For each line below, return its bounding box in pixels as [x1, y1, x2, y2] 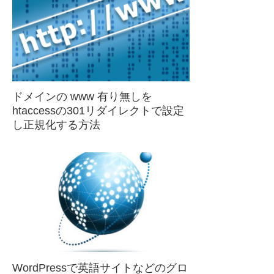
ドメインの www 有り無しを [12, 91, 152, 103]
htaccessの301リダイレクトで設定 [12, 105, 184, 117]
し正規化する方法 [12, 119, 100, 131]
